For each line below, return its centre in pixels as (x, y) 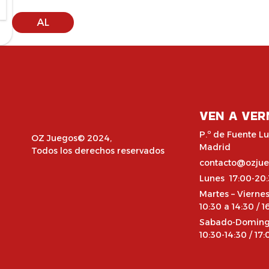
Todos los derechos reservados (98, 151)
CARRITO (43, 37)
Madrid (215, 147)
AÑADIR (43, 8)
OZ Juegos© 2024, (71, 138)
